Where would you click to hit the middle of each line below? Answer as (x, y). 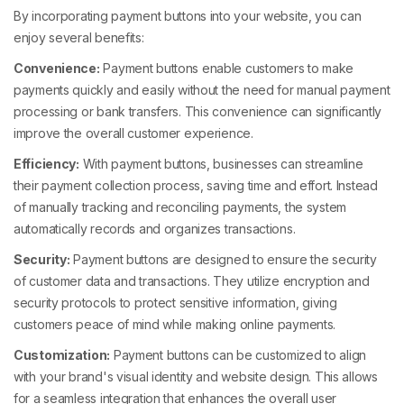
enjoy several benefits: (79, 38)
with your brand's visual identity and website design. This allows (196, 377)
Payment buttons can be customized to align (239, 355)
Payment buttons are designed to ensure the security (223, 260)
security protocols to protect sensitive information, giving (175, 303)
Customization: (62, 355)
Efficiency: (46, 164)
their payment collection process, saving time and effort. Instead (196, 186)
